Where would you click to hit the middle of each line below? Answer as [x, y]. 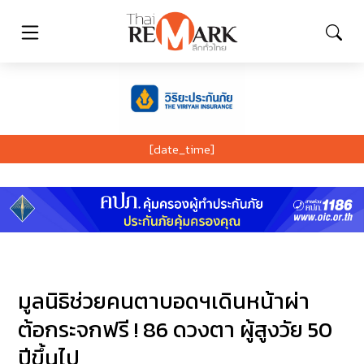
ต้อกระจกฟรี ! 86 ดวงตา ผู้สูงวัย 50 [175, 330]
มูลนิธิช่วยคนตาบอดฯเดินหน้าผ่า [164, 301]
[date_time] [182, 149]
